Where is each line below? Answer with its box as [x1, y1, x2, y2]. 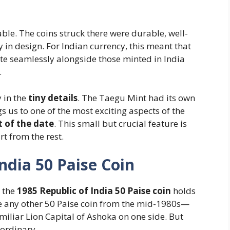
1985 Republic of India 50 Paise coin [17, 185, 171, 197]
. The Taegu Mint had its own [78, 91, 195, 104]
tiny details [28, 91, 78, 104]
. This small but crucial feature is [54, 117, 187, 129]
